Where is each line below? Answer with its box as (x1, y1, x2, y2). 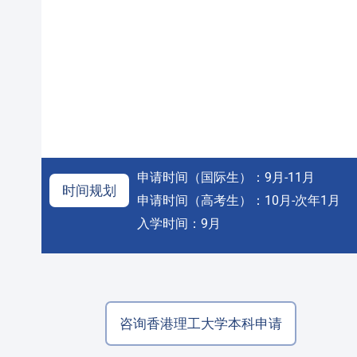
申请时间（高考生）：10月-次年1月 (137, 193, 340, 209)
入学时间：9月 (137, 216, 221, 232)
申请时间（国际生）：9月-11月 (137, 170, 315, 186)
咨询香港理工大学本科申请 (120, 316, 282, 332)
